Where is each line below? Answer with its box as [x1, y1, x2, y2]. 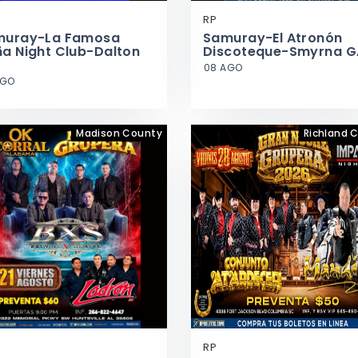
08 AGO [204, 61, 243, 74]
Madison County [76, 126, 162, 140]
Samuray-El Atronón [203, 29, 343, 47]
